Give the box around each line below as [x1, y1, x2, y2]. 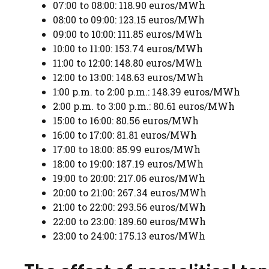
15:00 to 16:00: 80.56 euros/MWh [53, 113, 199, 127]
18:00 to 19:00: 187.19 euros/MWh [53, 157, 204, 170]
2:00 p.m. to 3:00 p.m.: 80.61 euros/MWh [53, 99, 235, 112]
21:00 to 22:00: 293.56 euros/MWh [53, 200, 206, 213]
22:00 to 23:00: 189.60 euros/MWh [53, 214, 206, 228]
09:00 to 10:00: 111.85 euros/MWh [53, 27, 202, 40]
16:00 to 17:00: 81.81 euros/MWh [53, 128, 197, 141]
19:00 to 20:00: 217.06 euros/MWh [53, 171, 205, 184]
